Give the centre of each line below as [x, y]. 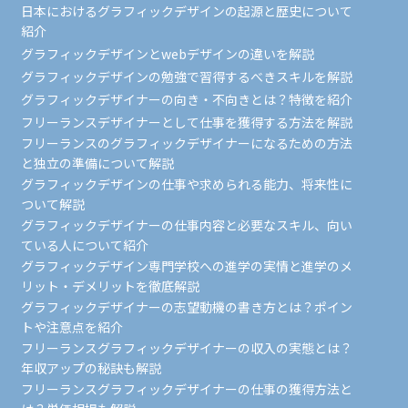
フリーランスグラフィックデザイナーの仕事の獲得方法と [186, 389]
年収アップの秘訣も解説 [91, 368]
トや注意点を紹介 [71, 327]
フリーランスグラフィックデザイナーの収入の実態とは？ [186, 348]
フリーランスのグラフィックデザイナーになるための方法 [186, 143]
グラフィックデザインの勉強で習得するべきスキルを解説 [186, 76]
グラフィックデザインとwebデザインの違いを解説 [167, 54]
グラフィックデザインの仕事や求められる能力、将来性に [186, 184]
